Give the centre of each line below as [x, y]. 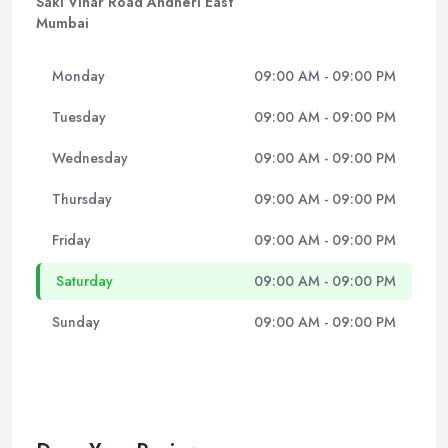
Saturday [84, 281]
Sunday [76, 322]
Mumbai [62, 23]
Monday [78, 76]
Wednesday [90, 158]
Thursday [82, 199]
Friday [71, 240]
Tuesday [79, 117]
